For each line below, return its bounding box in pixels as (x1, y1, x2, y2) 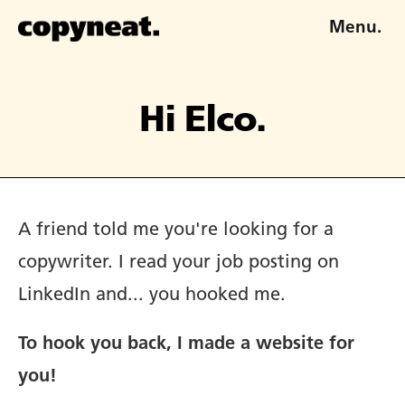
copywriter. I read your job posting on (18, 254, 339, 272)
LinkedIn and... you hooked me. (18, 287, 286, 305)
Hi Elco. (138, 104, 267, 140)
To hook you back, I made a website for (18, 335, 354, 353)
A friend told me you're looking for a (18, 221, 334, 240)
